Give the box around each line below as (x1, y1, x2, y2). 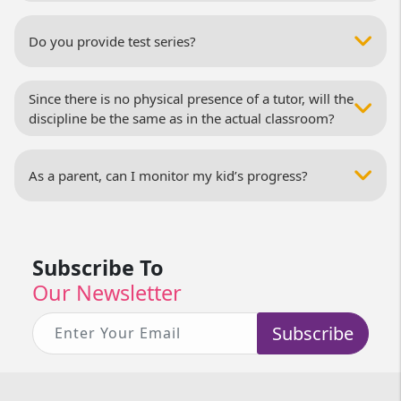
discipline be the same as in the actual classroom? (29, 109, 336, 128)
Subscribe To (32, 253, 165, 283)
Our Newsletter (32, 278, 183, 308)
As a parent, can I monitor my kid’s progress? (29, 166, 309, 185)
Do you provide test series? (29, 32, 197, 51)
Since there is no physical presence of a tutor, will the (29, 90, 354, 108)
